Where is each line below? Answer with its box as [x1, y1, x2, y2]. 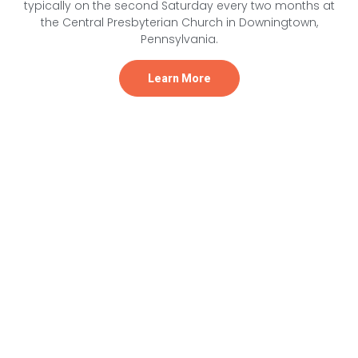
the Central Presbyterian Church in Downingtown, [40, 14, 318, 31]
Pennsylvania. [140, 31, 218, 48]
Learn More [147, 71, 211, 85]
